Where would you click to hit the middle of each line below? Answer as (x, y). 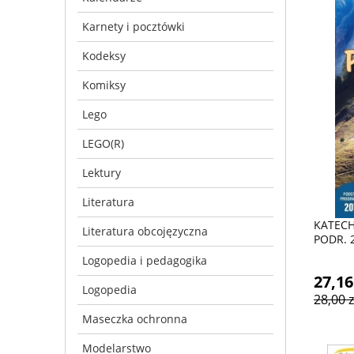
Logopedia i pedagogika (145, 260)
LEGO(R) (103, 143)
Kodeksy (104, 55)
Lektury (102, 172)
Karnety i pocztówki (134, 26)
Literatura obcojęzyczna (145, 231)
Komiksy (104, 85)
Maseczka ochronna (135, 318)
